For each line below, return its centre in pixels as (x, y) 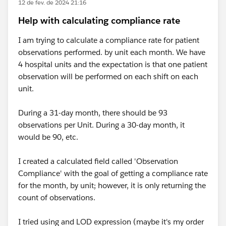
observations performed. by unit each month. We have (112, 52)
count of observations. (57, 197)
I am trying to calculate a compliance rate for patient (109, 40)
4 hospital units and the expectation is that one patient (113, 64)
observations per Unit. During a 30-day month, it (101, 125)
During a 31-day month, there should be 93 (93, 113)
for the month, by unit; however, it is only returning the (112, 185)
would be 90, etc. (48, 137)
